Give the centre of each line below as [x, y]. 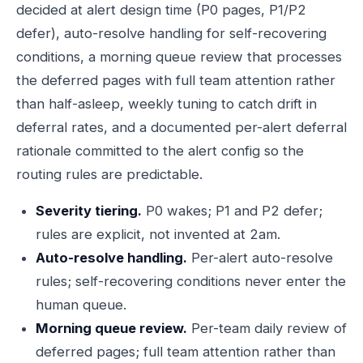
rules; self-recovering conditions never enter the [191, 281]
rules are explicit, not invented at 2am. [158, 234]
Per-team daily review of [267, 328]
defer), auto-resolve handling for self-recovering [171, 33]
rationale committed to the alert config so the [160, 151]
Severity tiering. [89, 211]
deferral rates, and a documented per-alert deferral [181, 127]
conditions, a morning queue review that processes [179, 57]
